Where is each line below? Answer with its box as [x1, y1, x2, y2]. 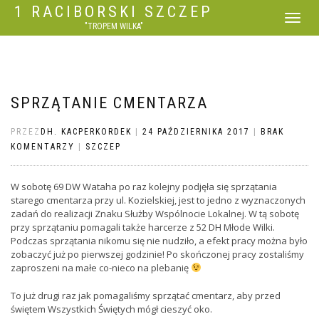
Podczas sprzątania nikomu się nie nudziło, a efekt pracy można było [11, 234, 308, 247]
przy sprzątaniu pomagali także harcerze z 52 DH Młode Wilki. [11, 221, 275, 234]
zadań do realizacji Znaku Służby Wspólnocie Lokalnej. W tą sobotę [11, 207, 299, 220]
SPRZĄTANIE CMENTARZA [11, 94, 208, 112]
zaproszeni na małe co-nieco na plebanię [11, 261, 191, 274]
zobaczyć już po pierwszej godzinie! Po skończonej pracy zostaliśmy [11, 248, 304, 261]
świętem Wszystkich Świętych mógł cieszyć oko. [11, 303, 212, 315]
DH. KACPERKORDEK [41, 127, 132, 137]
